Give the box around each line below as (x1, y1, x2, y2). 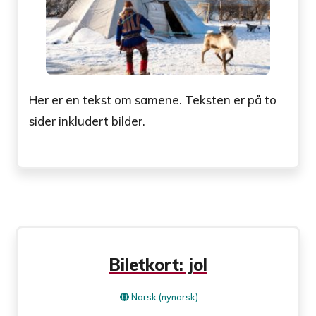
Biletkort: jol (109, 254, 207, 276)
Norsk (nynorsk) (131, 291, 198, 303)
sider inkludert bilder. (29, 113, 146, 128)
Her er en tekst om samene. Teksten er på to (29, 92, 277, 107)
